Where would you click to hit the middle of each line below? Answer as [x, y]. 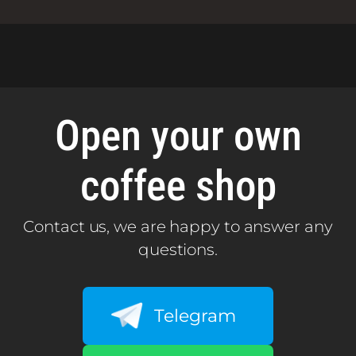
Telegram [195, 315]
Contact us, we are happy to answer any [178, 226]
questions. [178, 249]
